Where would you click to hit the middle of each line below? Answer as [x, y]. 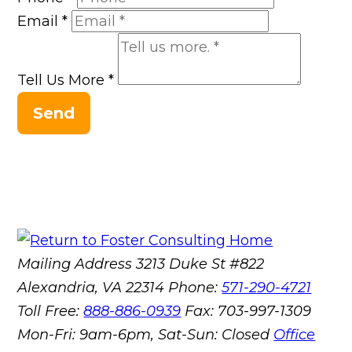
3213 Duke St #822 [200, 264]
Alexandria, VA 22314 [93, 288]
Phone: [195, 288]
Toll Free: [51, 312]
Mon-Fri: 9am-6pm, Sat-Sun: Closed [144, 335]
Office [295, 335]
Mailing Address [75, 264]
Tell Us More [63, 81]
